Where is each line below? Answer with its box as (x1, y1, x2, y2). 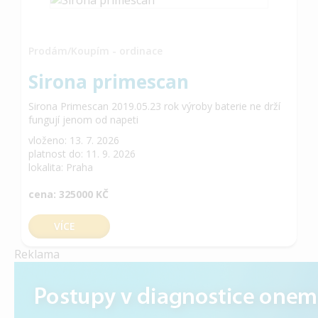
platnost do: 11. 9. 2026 (28, 146, 136, 160)
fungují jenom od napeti (28, 112, 138, 126)
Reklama (14, 246, 60, 262)
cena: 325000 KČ (28, 187, 109, 201)
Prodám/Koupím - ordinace (28, 43, 163, 57)
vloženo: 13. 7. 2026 (28, 133, 119, 147)
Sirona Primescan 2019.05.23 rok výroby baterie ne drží (28, 99, 280, 113)
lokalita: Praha (28, 160, 93, 174)
